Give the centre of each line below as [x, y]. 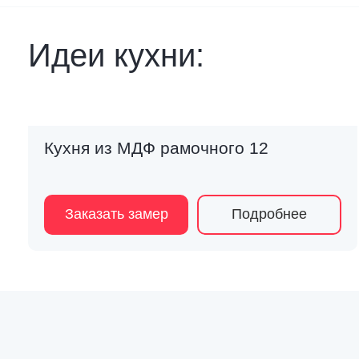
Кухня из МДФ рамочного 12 [156, 147]
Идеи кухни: [116, 55]
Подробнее [269, 214]
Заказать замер [116, 214]
